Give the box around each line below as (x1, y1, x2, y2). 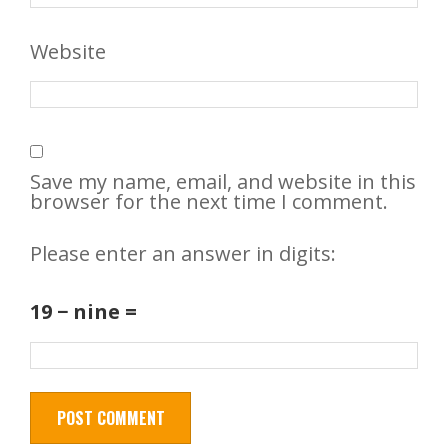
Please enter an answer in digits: (30, 239, 336, 267)
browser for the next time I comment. (30, 188, 388, 216)
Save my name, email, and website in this (30, 168, 416, 196)
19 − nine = (30, 298, 137, 326)
